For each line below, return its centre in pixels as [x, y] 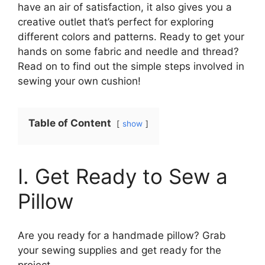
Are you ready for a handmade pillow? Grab [122, 235]
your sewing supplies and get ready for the [119, 250]
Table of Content [70, 123]
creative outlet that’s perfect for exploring [116, 22]
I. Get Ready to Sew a [123, 176]
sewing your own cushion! [79, 81]
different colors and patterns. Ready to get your [131, 36]
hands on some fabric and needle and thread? [128, 51]
